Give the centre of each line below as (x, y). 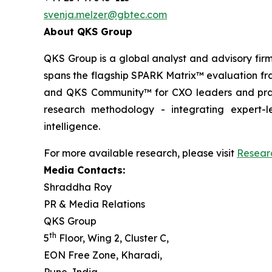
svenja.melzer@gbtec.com (105, 15)
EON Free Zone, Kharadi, (103, 255)
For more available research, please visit (140, 153)
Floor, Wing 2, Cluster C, (114, 238)
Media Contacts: (84, 170)
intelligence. (72, 126)
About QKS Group (88, 32)
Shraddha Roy (79, 187)
